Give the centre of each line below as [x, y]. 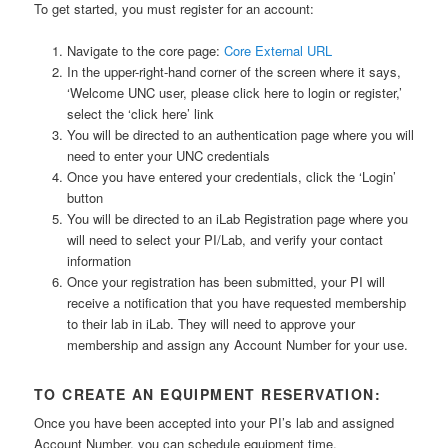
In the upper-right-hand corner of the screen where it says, [233, 71]
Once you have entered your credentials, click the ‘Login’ [231, 176]
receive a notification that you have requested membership [236, 302]
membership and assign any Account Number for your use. [237, 344]
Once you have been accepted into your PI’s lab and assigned [214, 422]
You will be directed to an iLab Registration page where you [237, 218]
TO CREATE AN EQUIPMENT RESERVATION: [208, 393]
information [98, 260]
